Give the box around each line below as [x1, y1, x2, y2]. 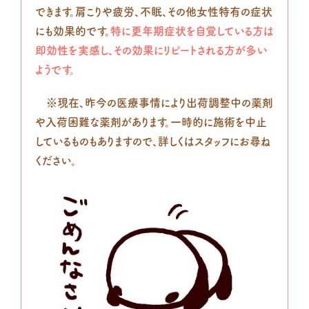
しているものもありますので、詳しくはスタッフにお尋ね [35, 136, 271, 148]
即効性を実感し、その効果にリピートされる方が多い [35, 45, 267, 57]
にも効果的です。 [35, 26, 110, 37]
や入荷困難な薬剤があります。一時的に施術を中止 [35, 117, 267, 128]
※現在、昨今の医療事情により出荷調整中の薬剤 [35, 97, 273, 109]
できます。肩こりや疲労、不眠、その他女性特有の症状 [35, 6, 272, 18]
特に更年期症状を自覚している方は [110, 26, 274, 37]
